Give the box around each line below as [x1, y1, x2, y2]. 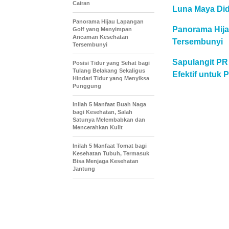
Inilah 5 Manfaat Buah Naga [73, 101, 146, 108]
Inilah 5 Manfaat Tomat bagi [73, 143, 147, 149]
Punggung [73, 83, 101, 89]
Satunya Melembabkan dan [73, 117, 145, 123]
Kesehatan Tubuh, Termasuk [73, 150, 149, 157]
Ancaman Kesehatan [73, 34, 128, 40]
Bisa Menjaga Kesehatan [73, 158, 139, 165]
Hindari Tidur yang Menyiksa [73, 75, 149, 82]
